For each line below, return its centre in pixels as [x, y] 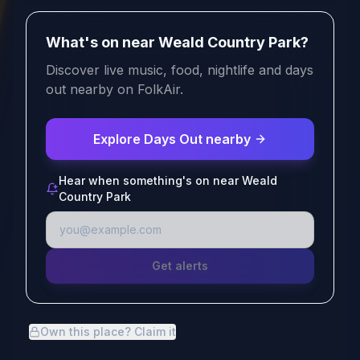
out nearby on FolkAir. [115, 90]
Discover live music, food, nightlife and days [180, 70]
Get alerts [180, 266]
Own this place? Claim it [108, 332]
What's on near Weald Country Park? [177, 43]
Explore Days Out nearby [172, 139]
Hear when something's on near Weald [168, 181]
